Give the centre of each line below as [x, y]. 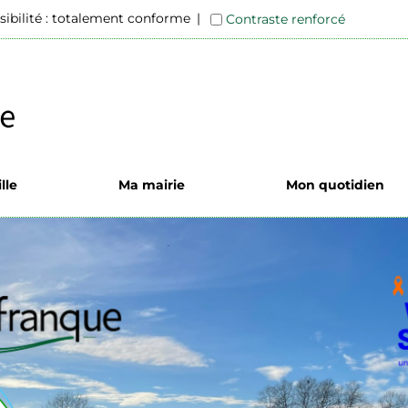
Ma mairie [151, 184]
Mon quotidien [335, 184]
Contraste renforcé [286, 19]
